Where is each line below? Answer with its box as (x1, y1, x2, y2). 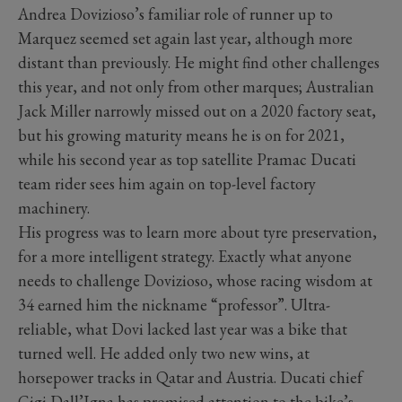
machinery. (18, 197, 90, 218)
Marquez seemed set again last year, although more (18, 27, 353, 48)
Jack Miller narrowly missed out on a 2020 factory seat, (18, 100, 376, 121)
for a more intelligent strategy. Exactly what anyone (18, 245, 352, 267)
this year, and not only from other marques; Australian (18, 75, 374, 97)
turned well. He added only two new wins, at (18, 342, 310, 363)
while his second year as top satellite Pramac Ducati (18, 148, 356, 170)
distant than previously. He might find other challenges (18, 51, 380, 73)
